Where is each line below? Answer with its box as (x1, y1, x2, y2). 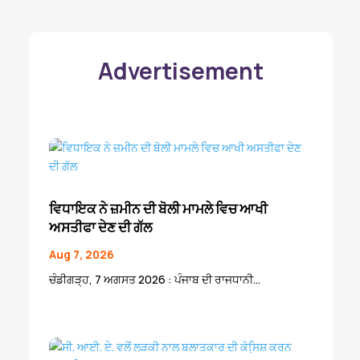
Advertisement (97, 55, 264, 86)
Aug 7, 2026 (48, 247, 114, 263)
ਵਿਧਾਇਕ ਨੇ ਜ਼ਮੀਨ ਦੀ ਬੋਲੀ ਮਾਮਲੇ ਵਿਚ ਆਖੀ (48, 199, 268, 219)
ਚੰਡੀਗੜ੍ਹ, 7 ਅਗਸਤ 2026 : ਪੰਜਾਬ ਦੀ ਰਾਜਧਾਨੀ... (48, 272, 260, 288)
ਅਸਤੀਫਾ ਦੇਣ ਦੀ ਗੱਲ (48, 218, 152, 237)
